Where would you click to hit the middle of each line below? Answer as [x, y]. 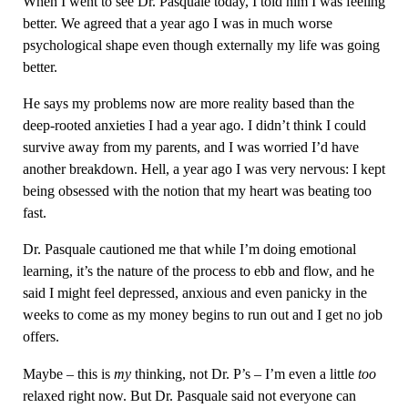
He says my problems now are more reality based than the [188, 103]
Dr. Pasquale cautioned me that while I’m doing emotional [189, 250]
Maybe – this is [68, 373]
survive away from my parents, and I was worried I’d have [190, 147]
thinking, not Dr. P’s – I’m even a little [244, 373]
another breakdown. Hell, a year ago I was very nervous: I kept [204, 168]
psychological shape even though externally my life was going [201, 45]
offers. [41, 337]
